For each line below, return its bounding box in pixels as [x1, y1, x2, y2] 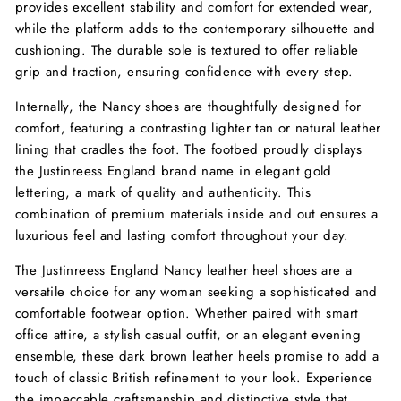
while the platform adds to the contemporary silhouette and [15, 18, 376, 38]
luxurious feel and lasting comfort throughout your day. [15, 225, 349, 245]
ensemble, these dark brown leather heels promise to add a [15, 346, 380, 366]
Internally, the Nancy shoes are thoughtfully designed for [15, 96, 362, 116]
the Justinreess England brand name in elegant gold [15, 160, 332, 181]
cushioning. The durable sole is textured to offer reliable [15, 39, 359, 60]
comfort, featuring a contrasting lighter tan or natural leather [15, 117, 381, 138]
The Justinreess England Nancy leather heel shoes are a [15, 260, 353, 280]
